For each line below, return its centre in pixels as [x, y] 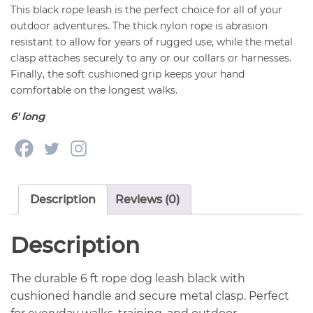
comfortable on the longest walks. [94, 90]
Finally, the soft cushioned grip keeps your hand [128, 74]
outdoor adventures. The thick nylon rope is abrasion [139, 26]
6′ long [28, 116]
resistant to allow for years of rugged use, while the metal [152, 42]
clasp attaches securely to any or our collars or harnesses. [151, 58]
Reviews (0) [147, 200]
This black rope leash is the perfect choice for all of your [146, 10]
